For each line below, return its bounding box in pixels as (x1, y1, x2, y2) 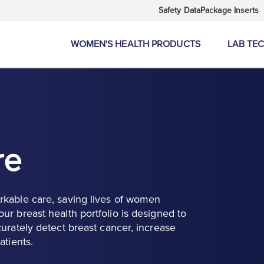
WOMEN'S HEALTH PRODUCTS (70, 38, 200, 50)
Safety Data (158, 5, 201, 15)
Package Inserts (200, 5, 259, 15)
